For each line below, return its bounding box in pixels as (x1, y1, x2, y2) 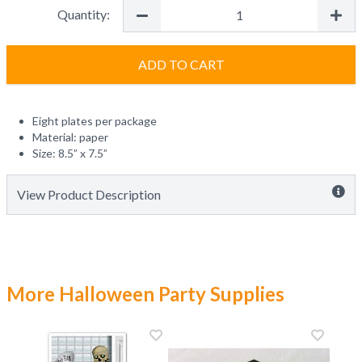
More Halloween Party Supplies (6, 282, 284, 305)
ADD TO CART (137, 57, 225, 72)
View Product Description (17, 187, 161, 202)
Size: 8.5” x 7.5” (32, 146, 107, 160)
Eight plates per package (32, 114, 157, 128)
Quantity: (57, 6, 110, 22)
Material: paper (32, 130, 108, 144)
